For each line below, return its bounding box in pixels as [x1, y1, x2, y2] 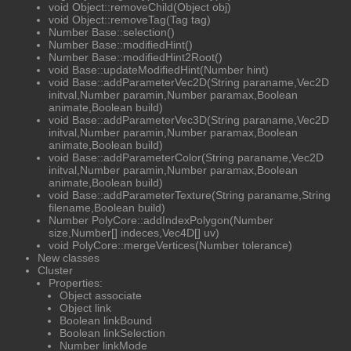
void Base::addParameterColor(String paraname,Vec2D [49, 150, 324, 164]
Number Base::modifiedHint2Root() [49, 50, 223, 63]
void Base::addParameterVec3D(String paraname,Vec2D [49, 113, 329, 126]
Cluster [38, 263, 73, 277]
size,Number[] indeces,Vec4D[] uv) [49, 226, 219, 239]
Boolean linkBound [60, 313, 152, 327]
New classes [38, 251, 100, 264]
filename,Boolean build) [49, 201, 165, 214]
